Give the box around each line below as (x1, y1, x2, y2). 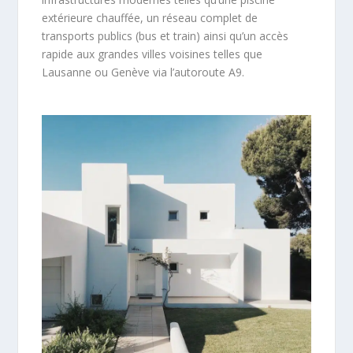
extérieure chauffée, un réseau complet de (42, 10, 258, 26)
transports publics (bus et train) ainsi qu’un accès (42, 28, 289, 44)
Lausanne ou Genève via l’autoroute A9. (42, 65, 245, 80)
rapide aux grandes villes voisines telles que (42, 46, 263, 62)
